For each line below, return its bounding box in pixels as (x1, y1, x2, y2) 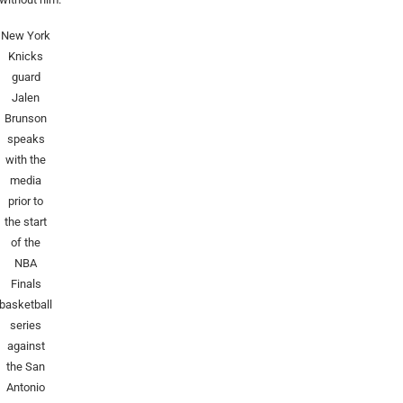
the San (6, 360, 46, 374)
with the (5, 153, 47, 167)
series (10, 318, 42, 333)
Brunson (4, 112, 48, 126)
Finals (10, 277, 41, 291)
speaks (6, 132, 45, 147)
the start (4, 215, 48, 229)
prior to (8, 194, 44, 209)
